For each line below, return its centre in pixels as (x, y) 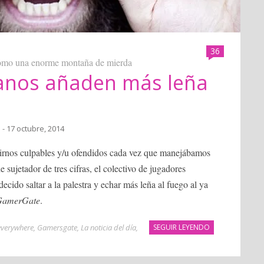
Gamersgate (57, 227)
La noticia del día (108, 227)
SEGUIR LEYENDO (181, 227)
